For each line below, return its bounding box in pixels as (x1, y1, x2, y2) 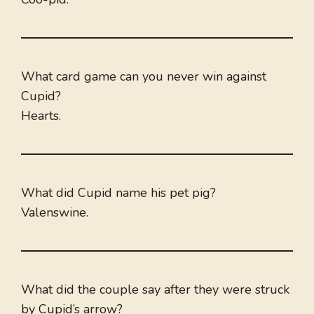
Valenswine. (21, 204, 88, 221)
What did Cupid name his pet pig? (21, 184, 216, 202)
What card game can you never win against (21, 68, 266, 86)
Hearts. (21, 107, 61, 125)
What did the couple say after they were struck (21, 281, 289, 299)
